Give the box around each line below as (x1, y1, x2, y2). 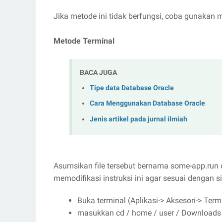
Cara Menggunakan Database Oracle (90, 99, 205, 108)
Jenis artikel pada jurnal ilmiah (90, 114, 187, 123)
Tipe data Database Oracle (90, 83, 174, 92)
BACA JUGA (80, 68, 117, 76)
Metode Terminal (54, 36, 114, 46)
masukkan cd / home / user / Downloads (77, 208, 221, 218)
